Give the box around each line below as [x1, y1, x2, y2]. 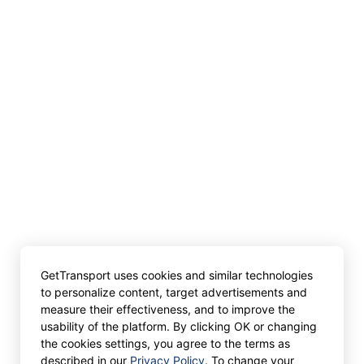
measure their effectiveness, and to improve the [41, 302, 295, 316]
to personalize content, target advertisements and [41, 285, 307, 299]
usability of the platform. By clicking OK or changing [41, 319, 317, 333]
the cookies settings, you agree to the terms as [41, 336, 290, 350]
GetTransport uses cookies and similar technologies [41, 268, 313, 282]
